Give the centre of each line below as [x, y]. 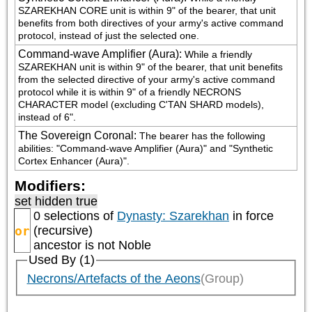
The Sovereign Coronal [76, 135]
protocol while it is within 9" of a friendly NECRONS [130, 92]
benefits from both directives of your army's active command [151, 23]
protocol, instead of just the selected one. [109, 36]
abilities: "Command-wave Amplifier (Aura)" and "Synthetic [146, 148]
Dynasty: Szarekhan [173, 216]
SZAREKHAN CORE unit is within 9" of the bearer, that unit [147, 10]
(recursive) [63, 231]
